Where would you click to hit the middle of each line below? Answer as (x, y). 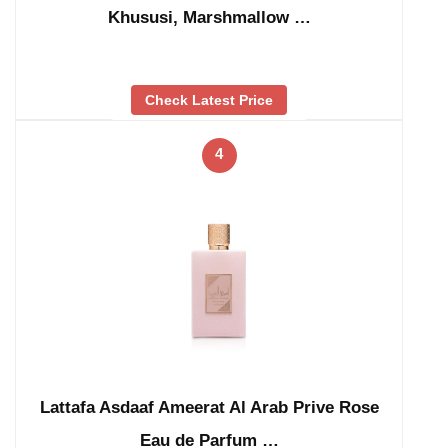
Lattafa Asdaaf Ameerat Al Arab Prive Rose (209, 407)
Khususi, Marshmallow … (209, 17)
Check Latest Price (209, 100)
